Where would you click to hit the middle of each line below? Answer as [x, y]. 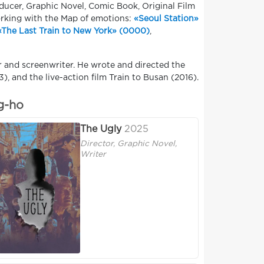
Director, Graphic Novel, [128, 144]
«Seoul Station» [166, 19]
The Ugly [101, 130]
